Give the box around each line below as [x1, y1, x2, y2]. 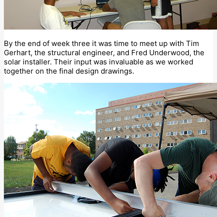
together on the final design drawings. [4, 66, 134, 76]
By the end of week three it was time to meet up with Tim [4, 39, 199, 48]
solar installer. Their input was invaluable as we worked [4, 57, 193, 67]
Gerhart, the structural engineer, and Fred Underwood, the [4, 48, 204, 58]
